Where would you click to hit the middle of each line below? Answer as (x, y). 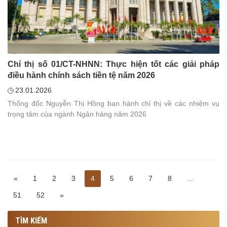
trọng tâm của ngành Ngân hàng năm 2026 (77, 114)
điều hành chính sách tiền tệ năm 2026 (81, 75)
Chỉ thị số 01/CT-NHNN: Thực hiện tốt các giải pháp (113, 64)
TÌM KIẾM (31, 221)
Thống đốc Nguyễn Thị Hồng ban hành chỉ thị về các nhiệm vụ (113, 104)
